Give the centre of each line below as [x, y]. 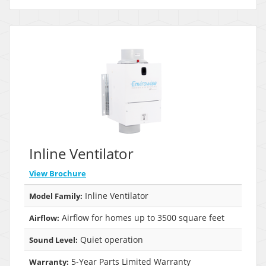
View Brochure [58, 173]
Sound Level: [53, 240]
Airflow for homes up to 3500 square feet [142, 217]
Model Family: [56, 196]
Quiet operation [110, 239]
